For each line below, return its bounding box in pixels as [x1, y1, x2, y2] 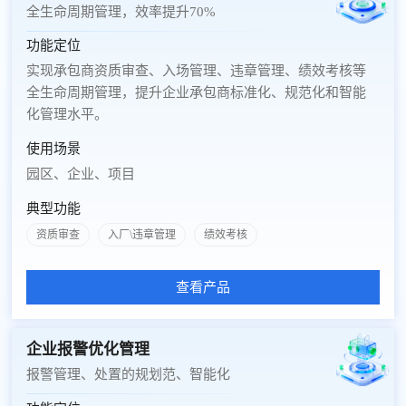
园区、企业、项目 [26, 167, 136, 182]
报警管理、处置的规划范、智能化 [26, 366, 231, 382]
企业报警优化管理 [26, 340, 150, 358]
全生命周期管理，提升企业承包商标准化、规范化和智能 [26, 85, 367, 101]
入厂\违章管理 [108, 228, 177, 242]
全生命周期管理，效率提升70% [26, 4, 217, 19]
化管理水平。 [26, 107, 109, 122]
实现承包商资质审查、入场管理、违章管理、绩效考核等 [26, 63, 367, 79]
